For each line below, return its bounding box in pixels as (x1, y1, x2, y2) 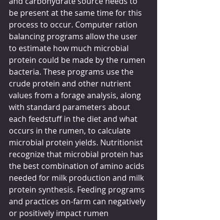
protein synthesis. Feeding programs (9, 184, 147, 195)
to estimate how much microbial (9, 42, 131, 54)
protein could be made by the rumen (9, 54, 147, 65)
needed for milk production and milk (9, 172, 146, 183)
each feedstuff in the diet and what (9, 113, 139, 124)
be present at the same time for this (9, 7, 144, 18)
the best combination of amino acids (9, 160, 146, 171)
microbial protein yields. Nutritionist (9, 137, 145, 148)
